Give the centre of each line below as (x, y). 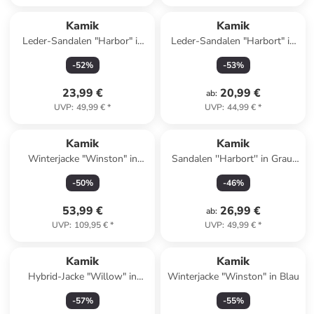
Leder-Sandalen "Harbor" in (82, 41)
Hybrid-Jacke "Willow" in (83, 277)
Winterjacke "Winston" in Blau (233, 277)
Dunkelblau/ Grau (233, 55)
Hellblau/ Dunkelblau (82, 291)
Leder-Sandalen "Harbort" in (233, 41)
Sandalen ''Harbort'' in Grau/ (233, 159)
